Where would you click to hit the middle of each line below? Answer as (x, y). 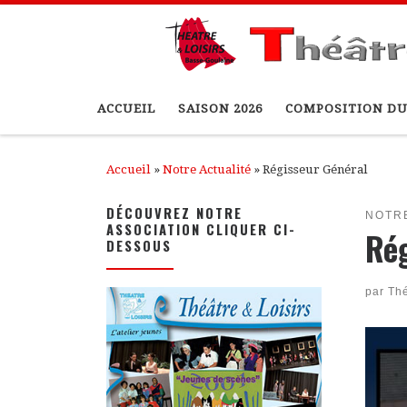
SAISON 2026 (220, 109)
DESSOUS (139, 246)
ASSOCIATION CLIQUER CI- (201, 229)
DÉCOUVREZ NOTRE (174, 213)
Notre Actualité (207, 169)
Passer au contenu (84, 25)
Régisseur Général (315, 169)
